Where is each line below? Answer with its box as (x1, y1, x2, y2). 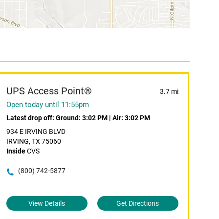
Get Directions (116, 199, 159, 207)
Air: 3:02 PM (112, 114, 150, 122)
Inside (6, 147, 25, 155)
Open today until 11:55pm (6, 100, 89, 109)
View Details (28, 199, 66, 207)
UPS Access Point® (6, 85, 92, 97)
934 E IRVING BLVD (6, 128, 66, 135)
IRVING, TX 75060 (6, 137, 61, 145)
